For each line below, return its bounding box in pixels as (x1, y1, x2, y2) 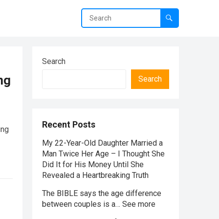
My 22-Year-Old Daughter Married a (42, 138, 163, 148)
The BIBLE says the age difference (42, 189, 161, 198)
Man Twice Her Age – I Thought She (42, 149, 165, 158)
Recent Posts (42, 119, 95, 130)
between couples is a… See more (42, 199, 155, 209)
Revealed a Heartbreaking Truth (42, 171, 149, 180)
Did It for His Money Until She (42, 160, 144, 169)
